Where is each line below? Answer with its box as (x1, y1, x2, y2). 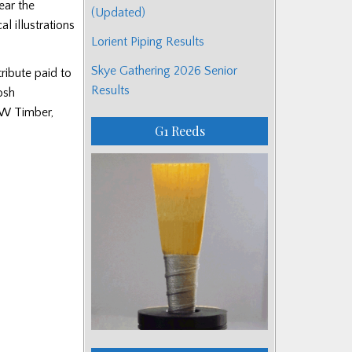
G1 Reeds (154, 122, 205, 139)
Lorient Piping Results (91, 34, 204, 49)
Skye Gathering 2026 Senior (91, 63, 237, 78)
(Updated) (91, 5, 145, 20)
